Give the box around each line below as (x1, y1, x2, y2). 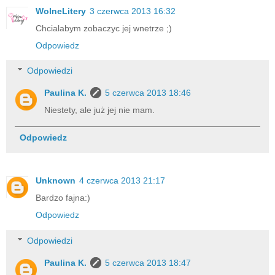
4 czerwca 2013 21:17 (79, 176, 165, 186)
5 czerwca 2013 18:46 (105, 88, 192, 98)
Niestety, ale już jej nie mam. (44, 105, 155, 115)
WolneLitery (36, 6, 86, 16)
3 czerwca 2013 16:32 (90, 6, 176, 16)
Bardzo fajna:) (36, 193, 90, 203)
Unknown (36, 176, 76, 186)
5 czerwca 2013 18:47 (105, 257, 192, 268)
